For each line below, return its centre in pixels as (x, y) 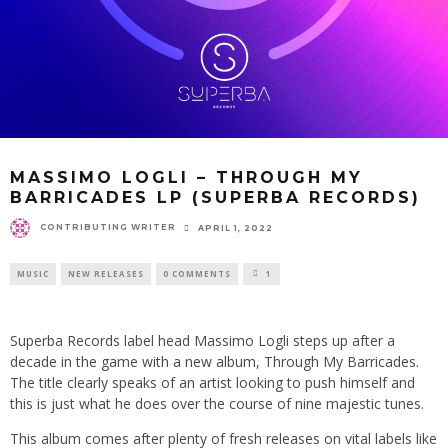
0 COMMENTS (197, 273)
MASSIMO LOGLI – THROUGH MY (186, 177)
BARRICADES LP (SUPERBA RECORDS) (215, 197)
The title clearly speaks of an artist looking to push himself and (212, 382)
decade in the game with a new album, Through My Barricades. (214, 361)
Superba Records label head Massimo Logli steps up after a (202, 340)
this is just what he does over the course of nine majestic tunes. (217, 403)
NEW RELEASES (106, 273)
